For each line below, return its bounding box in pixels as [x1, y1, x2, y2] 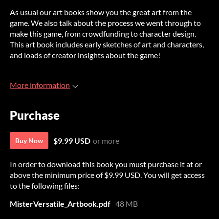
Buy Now [15, 136, 43, 145]
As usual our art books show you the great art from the [10, 7, 192, 17]
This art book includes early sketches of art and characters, [10, 40, 204, 49]
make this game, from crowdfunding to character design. [10, 29, 196, 38]
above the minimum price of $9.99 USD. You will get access [10, 170, 205, 180]
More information [10, 80, 70, 89]
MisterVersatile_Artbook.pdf [10, 199, 110, 209]
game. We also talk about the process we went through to [10, 18, 201, 27]
